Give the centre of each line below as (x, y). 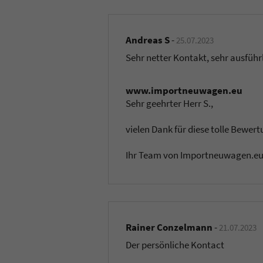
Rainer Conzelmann (169, 227)
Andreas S (148, 40)
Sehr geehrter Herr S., (170, 104)
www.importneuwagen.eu (184, 91)
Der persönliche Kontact (175, 245)
